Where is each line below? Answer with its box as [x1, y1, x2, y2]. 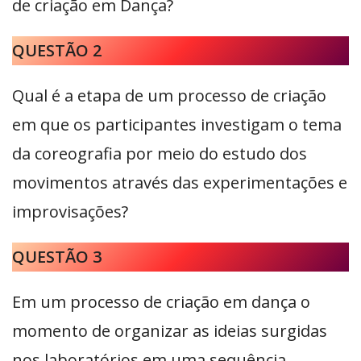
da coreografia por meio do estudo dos [12, 143, 307, 165]
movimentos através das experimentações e [12, 172, 347, 194]
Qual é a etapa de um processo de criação [12, 85, 326, 107]
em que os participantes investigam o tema [12, 114, 342, 136]
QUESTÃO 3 [12, 246, 102, 268]
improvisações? [12, 201, 128, 223]
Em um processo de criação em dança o [12, 291, 310, 313]
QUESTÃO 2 [12, 39, 102, 62]
